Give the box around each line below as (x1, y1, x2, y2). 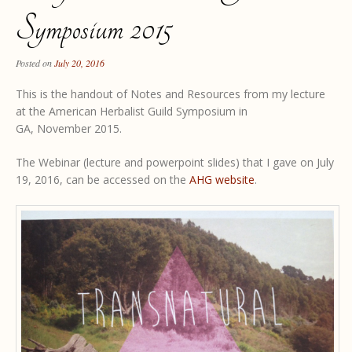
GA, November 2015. (16, 121, 122, 137)
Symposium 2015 (16, 9, 171, 49)
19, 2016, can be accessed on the (16, 172, 189, 188)
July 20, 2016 (54, 57, 104, 70)
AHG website (189, 172, 255, 188)
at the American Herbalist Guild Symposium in (16, 104, 247, 119)
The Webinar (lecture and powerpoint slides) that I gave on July (16, 155, 334, 170)
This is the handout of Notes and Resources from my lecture (16, 86, 325, 102)
